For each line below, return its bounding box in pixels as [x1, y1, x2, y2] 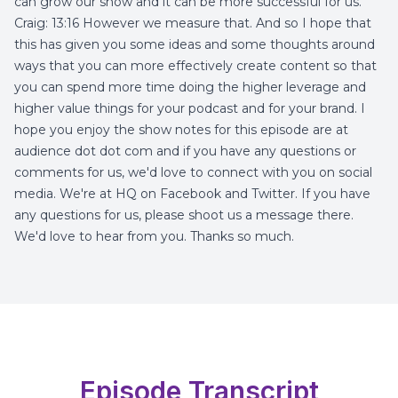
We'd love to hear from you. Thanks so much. [14, 228, 294, 244]
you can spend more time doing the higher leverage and [14, 79, 366, 95]
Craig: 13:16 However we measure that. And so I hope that [14, 15, 371, 31]
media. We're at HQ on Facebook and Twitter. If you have [14, 186, 370, 202]
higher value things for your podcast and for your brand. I [14, 100, 365, 116]
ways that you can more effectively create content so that [14, 58, 377, 74]
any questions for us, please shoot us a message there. [14, 207, 354, 223]
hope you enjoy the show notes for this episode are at [14, 122, 348, 138]
